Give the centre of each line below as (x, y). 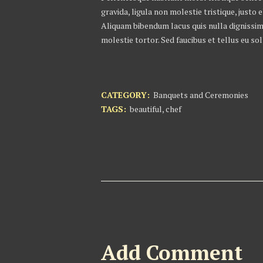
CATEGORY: (125, 95)
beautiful (146, 109)
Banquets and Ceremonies (200, 95)
